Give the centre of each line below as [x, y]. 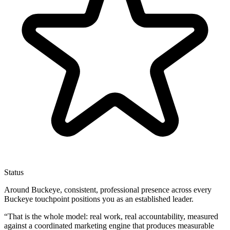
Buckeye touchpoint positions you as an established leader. [99, 199]
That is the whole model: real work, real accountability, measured [113, 217]
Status [14, 172]
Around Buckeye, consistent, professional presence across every [108, 190]
